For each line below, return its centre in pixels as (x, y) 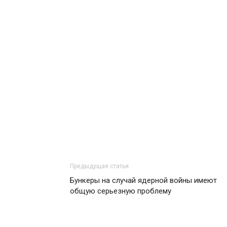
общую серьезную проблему (121, 191)
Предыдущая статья (99, 166)
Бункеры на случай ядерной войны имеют (143, 180)
